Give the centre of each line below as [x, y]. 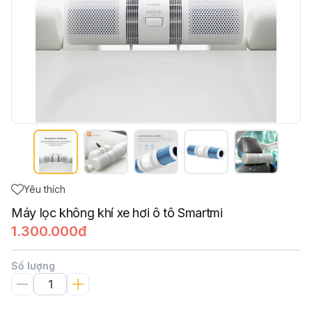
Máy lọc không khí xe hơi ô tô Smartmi [117, 213]
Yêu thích [45, 189]
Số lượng [33, 266]
